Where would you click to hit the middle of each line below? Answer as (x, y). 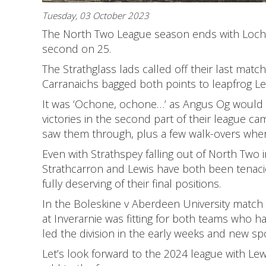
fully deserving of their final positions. (132, 184)
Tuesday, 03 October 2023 (96, 16)
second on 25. (77, 49)
